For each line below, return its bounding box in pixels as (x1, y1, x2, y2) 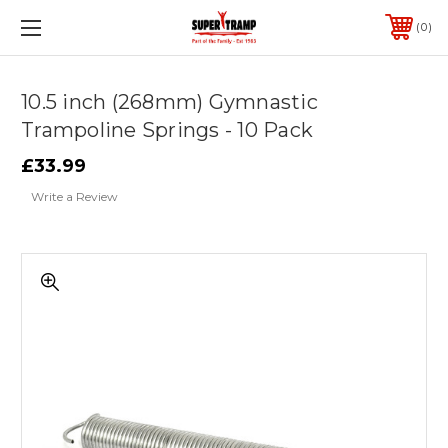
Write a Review (31, 188, 118, 204)
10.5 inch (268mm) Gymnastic (21, 89, 318, 114)
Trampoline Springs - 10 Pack (21, 117, 313, 142)
